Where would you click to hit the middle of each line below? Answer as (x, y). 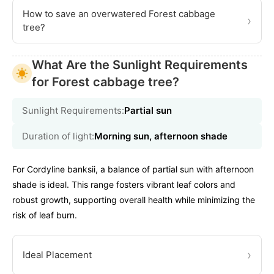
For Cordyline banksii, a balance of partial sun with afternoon (133, 169)
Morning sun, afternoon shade (161, 136)
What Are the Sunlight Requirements (140, 65)
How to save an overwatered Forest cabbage (119, 13)
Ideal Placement (57, 254)
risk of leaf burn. (45, 215)
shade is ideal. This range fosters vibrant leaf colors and (124, 184)
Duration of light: (58, 136)
